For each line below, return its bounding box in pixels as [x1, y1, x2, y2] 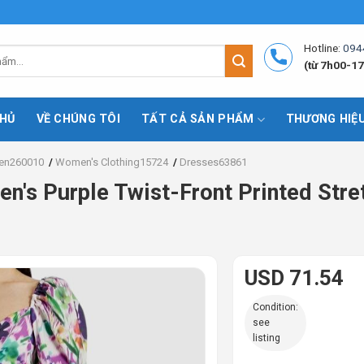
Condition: [252, 301, 298, 314]
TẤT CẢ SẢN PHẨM [141, 112, 254, 126]
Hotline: [304, 41, 341, 54]
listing [252, 332, 280, 344]
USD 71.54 [244, 266, 344, 291]
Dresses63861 [180, 156, 247, 168]
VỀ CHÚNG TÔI [36, 112, 121, 126]
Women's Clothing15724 [55, 156, 168, 168]
